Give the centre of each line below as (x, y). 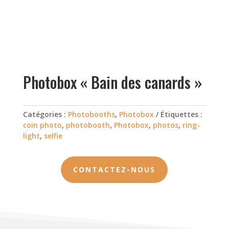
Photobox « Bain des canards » (112, 82)
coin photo (42, 125)
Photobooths (91, 114)
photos (165, 125)
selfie (53, 136)
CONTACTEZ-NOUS (114, 170)
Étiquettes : (181, 114)
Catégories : (45, 114)
